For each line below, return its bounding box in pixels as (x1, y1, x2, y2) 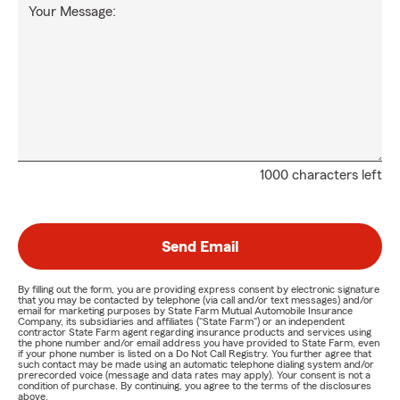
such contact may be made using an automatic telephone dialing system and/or (18, 359, 374, 371)
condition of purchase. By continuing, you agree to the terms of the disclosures (18, 380, 371, 392)
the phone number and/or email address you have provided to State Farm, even (18, 337, 379, 349)
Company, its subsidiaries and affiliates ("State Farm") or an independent (18, 316, 345, 328)
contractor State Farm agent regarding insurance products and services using (18, 327, 371, 338)
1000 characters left (260, 168, 382, 183)
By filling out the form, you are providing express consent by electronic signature (18, 284, 379, 296)
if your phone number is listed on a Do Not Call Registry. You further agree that (18, 348, 371, 360)
